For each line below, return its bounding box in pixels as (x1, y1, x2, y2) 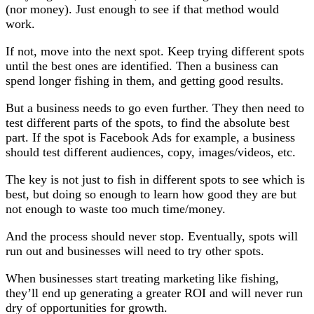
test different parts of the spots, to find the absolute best (6, 116, 289, 130)
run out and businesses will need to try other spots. (6, 244, 264, 258)
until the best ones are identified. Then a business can (6, 59, 278, 73)
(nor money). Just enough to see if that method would (6, 2, 279, 16)
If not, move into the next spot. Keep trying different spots (6, 44, 304, 58)
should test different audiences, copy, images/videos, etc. (6, 145, 296, 159)
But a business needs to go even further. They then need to (6, 101, 304, 115)
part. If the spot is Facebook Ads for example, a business (6, 130, 295, 144)
